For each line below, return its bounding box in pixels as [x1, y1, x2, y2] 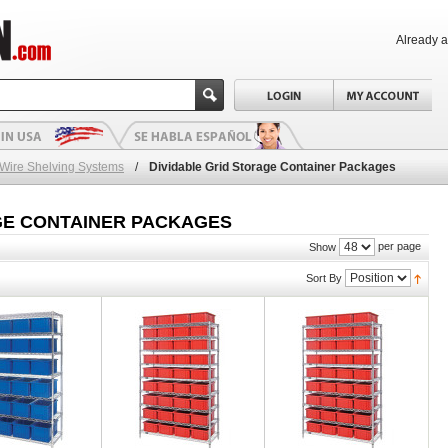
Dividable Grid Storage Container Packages [149, 160, 396, 174]
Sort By [306, 272, 342, 284]
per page [375, 240, 421, 253]
